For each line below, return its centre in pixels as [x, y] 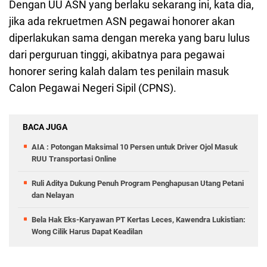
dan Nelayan [53, 195]
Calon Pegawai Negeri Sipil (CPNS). [93, 88]
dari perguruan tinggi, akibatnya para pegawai [117, 55]
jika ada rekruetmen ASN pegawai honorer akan [122, 21]
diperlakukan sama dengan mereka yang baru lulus [129, 38]
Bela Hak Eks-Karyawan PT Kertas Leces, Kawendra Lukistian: [139, 220]
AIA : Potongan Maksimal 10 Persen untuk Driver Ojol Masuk [135, 147]
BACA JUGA [45, 127]
